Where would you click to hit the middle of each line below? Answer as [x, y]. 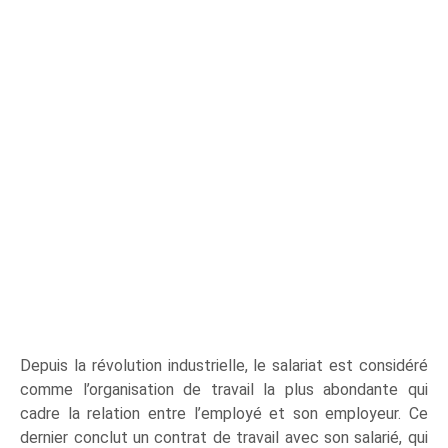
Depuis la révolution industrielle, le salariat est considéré [224, 365]
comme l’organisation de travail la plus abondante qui [224, 389]
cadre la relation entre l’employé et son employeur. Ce [224, 413]
